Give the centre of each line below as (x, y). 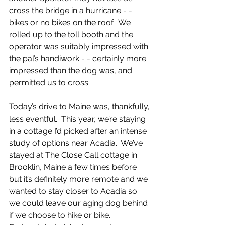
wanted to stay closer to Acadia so (74, 191)
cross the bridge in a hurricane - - (72, 10)
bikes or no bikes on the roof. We (71, 22)
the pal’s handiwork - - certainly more (79, 59)
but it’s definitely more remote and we (79, 179)
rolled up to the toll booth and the (72, 34)
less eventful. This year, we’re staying (78, 119)
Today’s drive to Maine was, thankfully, (80, 107)
